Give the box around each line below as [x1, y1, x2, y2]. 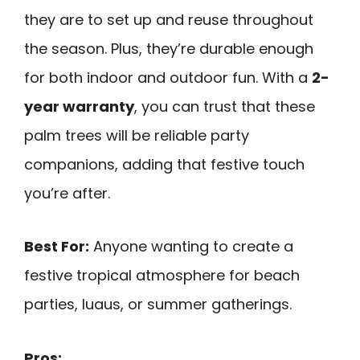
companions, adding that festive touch [24, 153, 305, 174]
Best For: [24, 236, 89, 257]
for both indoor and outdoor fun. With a [24, 67, 312, 88]
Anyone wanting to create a [89, 236, 293, 257]
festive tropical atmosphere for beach [24, 265, 300, 286]
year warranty [24, 96, 134, 117]
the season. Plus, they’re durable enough [24, 38, 313, 59]
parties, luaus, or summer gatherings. [24, 294, 292, 315]
